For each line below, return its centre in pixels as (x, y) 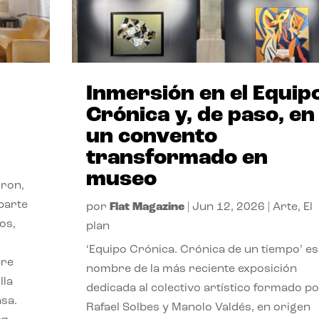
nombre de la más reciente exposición (191, 269)
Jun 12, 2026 (228, 207)
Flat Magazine (147, 207)
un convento (151, 137)
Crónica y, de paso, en (200, 115)
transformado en (177, 158)
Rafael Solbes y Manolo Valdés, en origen (198, 307)
